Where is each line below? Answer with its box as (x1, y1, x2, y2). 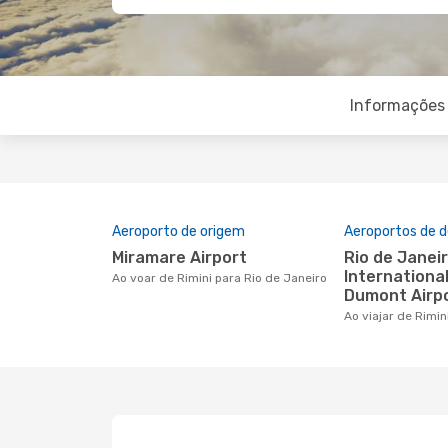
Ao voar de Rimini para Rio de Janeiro (120, 271, 327, 285)
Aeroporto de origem (112, 223, 245, 240)
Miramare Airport (124, 248, 247, 267)
